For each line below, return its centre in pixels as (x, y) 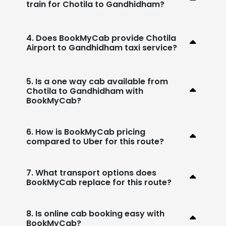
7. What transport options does (91, 173)
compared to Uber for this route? (95, 141)
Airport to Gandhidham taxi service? (102, 47)
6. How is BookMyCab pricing (86, 132)
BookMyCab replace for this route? (99, 182)
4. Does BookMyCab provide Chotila (101, 38)
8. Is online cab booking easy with (95, 213)
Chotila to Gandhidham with (85, 91)
